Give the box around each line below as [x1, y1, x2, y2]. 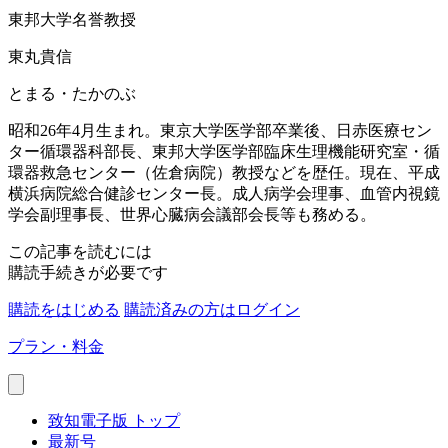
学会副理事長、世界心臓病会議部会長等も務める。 [8, 205, 376, 223]
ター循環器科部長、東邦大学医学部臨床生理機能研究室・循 [8, 142, 440, 160]
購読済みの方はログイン [124, 300, 300, 318]
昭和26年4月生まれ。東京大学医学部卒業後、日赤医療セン [8, 121, 432, 139]
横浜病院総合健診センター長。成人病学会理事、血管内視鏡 [8, 184, 440, 202]
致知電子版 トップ [48, 411, 180, 429]
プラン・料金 [8, 337, 104, 355]
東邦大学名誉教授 [8, 10, 136, 28]
